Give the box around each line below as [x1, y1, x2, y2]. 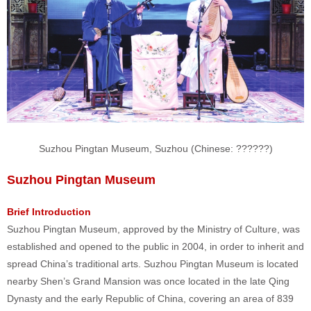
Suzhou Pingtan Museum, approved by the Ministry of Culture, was [7, 224, 300, 235]
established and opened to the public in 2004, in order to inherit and [7, 241, 304, 253]
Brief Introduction [7, 206, 91, 218]
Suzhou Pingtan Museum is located [144, 258, 299, 270]
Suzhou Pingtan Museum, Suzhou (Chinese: [38, 143, 236, 155]
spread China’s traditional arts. [7, 258, 144, 270]
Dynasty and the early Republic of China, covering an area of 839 [7, 293, 294, 305]
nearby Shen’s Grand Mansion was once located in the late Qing [7, 276, 289, 287]
